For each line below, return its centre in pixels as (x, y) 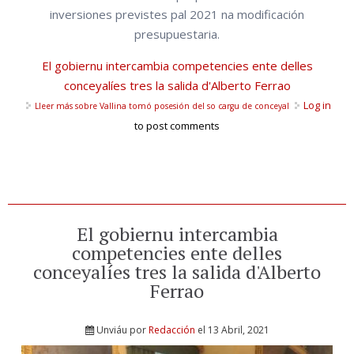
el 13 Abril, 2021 (232, 330)
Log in (317, 105)
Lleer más (54, 106)
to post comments (177, 126)
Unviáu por (122, 330)
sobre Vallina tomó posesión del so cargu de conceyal (181, 106)
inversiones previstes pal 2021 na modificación (177, 15)
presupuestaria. (177, 34)
